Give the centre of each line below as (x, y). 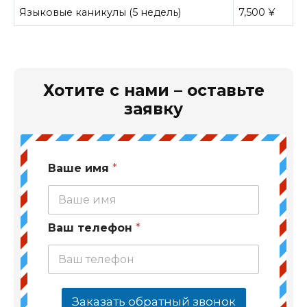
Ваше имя (80, 169)
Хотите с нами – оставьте (153, 91)
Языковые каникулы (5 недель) (100, 12)
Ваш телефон (92, 228)
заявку (153, 109)
